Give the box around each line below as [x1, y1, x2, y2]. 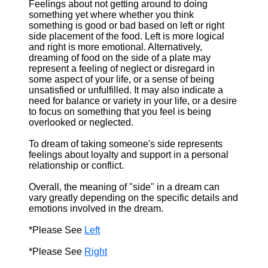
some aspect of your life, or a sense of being [29, 74, 214, 84]
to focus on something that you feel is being [29, 106, 211, 117]
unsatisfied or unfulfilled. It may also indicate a [29, 85, 223, 95]
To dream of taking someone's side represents [29, 139, 223, 149]
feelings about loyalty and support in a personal [29, 150, 229, 160]
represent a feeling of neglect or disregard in [29, 63, 215, 74]
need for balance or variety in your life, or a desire [29, 96, 237, 106]
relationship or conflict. [29, 160, 124, 170]
